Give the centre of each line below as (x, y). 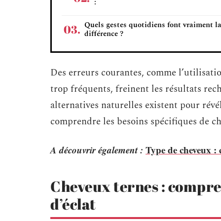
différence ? (104, 34)
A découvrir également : (97, 150)
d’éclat (73, 204)
